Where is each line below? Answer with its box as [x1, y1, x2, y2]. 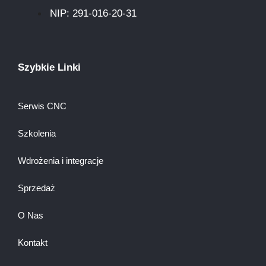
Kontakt [18, 237, 47, 248]
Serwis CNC [18, 100, 66, 111]
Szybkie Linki [18, 61, 81, 73]
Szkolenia [18, 128, 56, 138]
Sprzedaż [18, 182, 55, 193]
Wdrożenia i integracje [18, 155, 103, 166]
